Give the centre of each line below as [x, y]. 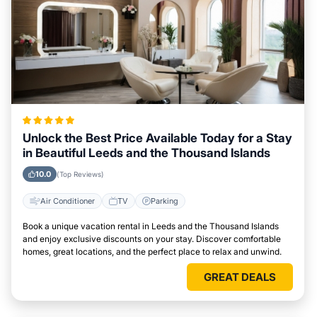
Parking [165, 201]
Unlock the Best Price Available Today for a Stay [157, 138]
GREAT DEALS [240, 277]
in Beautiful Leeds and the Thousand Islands [146, 153]
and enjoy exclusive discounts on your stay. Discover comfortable [152, 239]
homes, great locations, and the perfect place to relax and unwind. [152, 252]
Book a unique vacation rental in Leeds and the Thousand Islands [151, 226]
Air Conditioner [68, 201]
